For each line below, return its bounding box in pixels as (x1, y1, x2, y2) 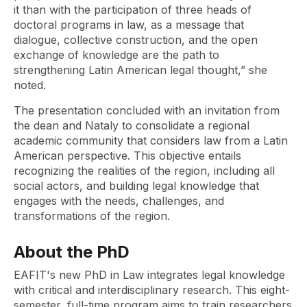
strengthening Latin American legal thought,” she (14, 63, 267, 77)
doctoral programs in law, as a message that (14, 18, 244, 32)
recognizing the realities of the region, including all (14, 164, 275, 177)
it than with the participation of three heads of (14, 3, 251, 16)
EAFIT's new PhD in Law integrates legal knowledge (14, 268, 285, 282)
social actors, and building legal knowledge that (14, 179, 259, 193)
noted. (14, 78, 46, 92)
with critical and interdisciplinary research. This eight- (14, 283, 290, 297)
